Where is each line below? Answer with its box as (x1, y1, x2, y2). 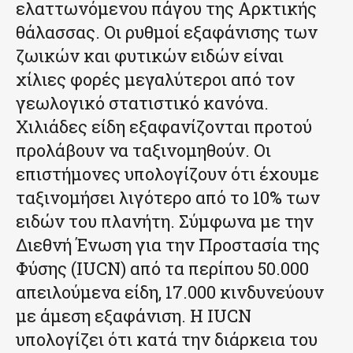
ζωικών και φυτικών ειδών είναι (16, 44, 284, 68)
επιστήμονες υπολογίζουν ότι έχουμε (16, 162, 319, 186)
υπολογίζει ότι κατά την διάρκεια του (16, 328, 318, 351)
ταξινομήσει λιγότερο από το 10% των (16, 186, 320, 210)
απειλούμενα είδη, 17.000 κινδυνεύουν (16, 281, 324, 304)
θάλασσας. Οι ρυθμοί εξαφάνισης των (16, 20, 318, 44)
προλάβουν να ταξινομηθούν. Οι (16, 139, 271, 162)
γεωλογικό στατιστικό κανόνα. (16, 91, 269, 115)
